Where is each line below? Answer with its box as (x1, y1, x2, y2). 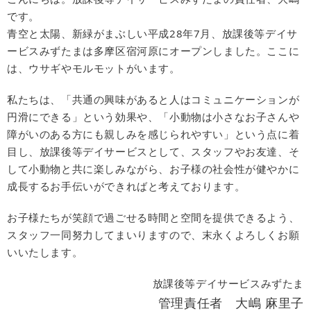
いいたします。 (7, 245, 83, 260)
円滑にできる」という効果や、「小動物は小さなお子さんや (7, 110, 300, 124)
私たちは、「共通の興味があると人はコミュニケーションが (7, 92, 300, 107)
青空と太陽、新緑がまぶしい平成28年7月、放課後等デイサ (7, 26, 298, 41)
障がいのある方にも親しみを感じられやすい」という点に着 (7, 127, 300, 142)
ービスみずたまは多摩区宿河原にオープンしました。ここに (7, 44, 300, 58)
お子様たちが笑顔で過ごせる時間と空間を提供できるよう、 (7, 210, 300, 225)
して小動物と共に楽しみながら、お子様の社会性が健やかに (7, 162, 300, 176)
